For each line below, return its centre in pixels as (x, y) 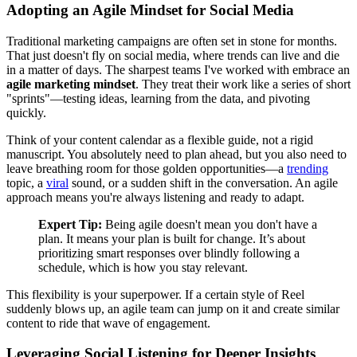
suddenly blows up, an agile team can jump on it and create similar (173, 308)
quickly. (26, 112)
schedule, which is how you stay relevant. (143, 267)
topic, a (26, 182)
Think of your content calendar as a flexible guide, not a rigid (160, 139)
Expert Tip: (70, 224)
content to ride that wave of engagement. (108, 323)
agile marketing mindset (71, 84)
